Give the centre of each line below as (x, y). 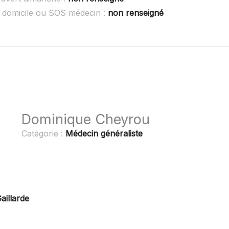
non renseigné (136, 13)
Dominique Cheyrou (86, 119)
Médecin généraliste (104, 133)
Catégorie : (44, 133)
